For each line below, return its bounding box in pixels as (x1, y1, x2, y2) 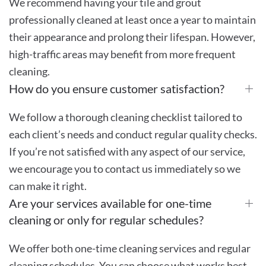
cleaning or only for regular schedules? (9, 212, 204, 227)
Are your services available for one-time (9, 195, 211, 210)
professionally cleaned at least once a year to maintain (9, 12, 256, 26)
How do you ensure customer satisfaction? (9, 81, 224, 96)
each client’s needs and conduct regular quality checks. (9, 127, 257, 141)
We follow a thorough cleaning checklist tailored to (9, 110, 242, 123)
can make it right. (9, 179, 87, 192)
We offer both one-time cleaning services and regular (9, 241, 251, 255)
